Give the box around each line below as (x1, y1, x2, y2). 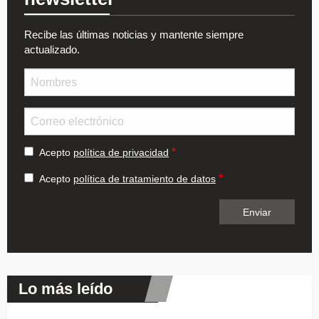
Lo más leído (19, 280, 113, 298)
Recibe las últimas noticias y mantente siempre (24, 28, 244, 41)
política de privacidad (73, 147, 169, 159)
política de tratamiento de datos (73, 173, 216, 185)
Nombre (24, 68, 61, 80)
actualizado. (24, 43, 80, 56)
